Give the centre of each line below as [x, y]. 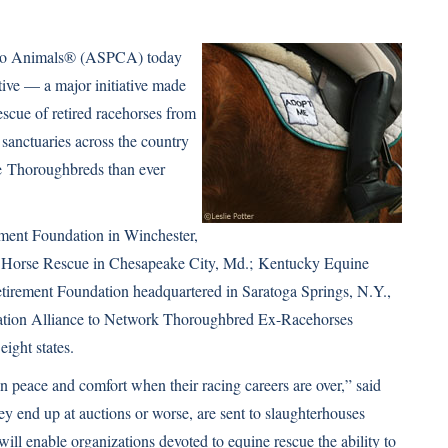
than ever [134, 168]
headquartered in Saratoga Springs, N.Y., [260, 290]
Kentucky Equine [313, 262]
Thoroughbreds [55, 168]
